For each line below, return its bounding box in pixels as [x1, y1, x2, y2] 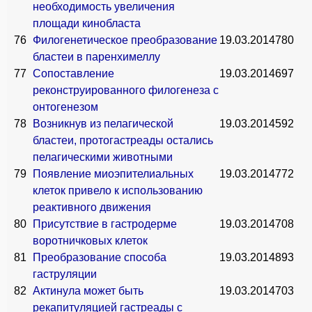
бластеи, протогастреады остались [33, 134, 213, 146]
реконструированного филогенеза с [33, 84, 219, 96]
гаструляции [33, 268, 97, 280]
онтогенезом [33, 101, 98, 113]
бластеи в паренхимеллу [33, 51, 160, 63]
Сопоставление [33, 68, 114, 79]
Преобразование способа [33, 251, 166, 263]
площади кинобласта [33, 17, 141, 29]
